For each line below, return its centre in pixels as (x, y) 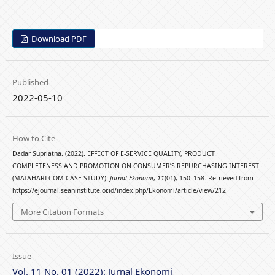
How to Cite (33, 138)
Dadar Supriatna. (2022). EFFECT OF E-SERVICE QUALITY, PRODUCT (113, 153)
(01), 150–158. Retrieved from (209, 178)
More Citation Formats (62, 212)
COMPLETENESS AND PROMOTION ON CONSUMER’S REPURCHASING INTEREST (135, 165)
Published (30, 82)
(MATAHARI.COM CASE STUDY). (61, 178)
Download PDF (58, 38)
